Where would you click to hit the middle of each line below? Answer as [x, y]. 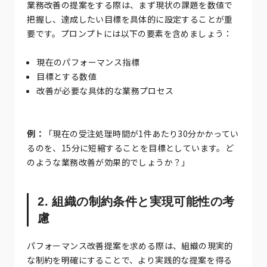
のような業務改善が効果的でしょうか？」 [108, 162]
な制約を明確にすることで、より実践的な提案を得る [130, 260]
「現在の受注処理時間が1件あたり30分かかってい [142, 133]
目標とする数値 [67, 76]
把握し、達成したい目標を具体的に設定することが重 [130, 19]
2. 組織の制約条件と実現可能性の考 [136, 201]
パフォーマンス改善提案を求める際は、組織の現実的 [130, 245]
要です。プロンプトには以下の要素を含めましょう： [130, 33]
